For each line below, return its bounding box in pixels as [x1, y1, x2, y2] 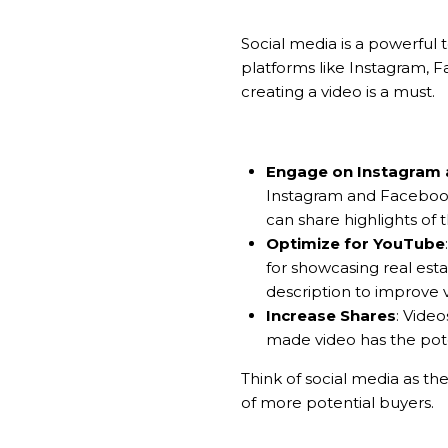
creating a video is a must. [241, 81, 435, 101]
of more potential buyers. [241, 392, 434, 412]
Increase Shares [265, 305, 396, 325]
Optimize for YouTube [265, 233, 445, 253]
